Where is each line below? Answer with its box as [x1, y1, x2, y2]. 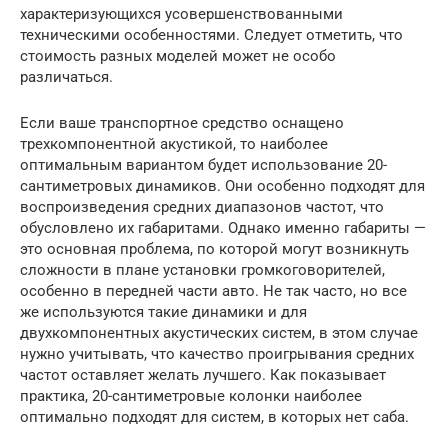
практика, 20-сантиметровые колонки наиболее [20, 386, 362, 405]
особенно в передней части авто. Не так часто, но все [20, 281, 407, 300]
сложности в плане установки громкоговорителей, [20, 260, 385, 279]
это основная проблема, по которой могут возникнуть [20, 239, 409, 258]
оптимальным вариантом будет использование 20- [20, 155, 387, 174]
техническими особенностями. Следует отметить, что [20, 25, 403, 44]
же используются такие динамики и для [20, 302, 307, 321]
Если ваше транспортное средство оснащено [20, 113, 344, 132]
